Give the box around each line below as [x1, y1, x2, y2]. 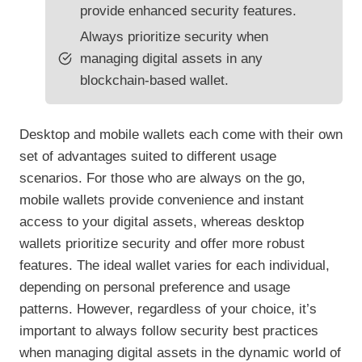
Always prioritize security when [80, 29, 268, 45]
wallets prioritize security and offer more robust [19, 236, 305, 252]
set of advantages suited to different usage [19, 149, 276, 165]
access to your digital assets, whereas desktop [19, 214, 304, 230]
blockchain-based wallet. [80, 73, 229, 89]
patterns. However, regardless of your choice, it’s [19, 301, 317, 318]
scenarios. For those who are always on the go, [19, 170, 305, 187]
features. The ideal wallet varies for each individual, [19, 258, 330, 274]
